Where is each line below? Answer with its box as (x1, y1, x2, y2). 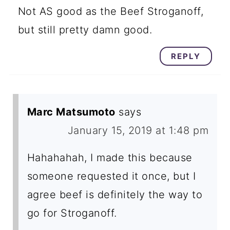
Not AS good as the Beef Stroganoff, (17, 5, 204, 18)
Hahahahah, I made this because (27, 151, 193, 164)
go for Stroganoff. (27, 207, 117, 220)
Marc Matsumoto (27, 106, 116, 119)
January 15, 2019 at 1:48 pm (67, 124, 209, 137)
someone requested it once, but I (27, 170, 196, 183)
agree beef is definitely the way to (27, 188, 203, 201)
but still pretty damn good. (17, 24, 152, 36)
